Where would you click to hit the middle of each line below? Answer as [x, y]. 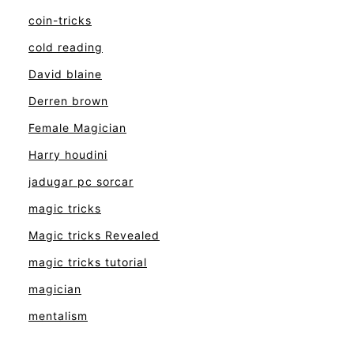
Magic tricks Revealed [94, 235]
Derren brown [68, 101]
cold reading [66, 47]
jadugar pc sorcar [81, 182]
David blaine [65, 74]
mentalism [58, 316]
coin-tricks [60, 21]
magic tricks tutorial [88, 262]
